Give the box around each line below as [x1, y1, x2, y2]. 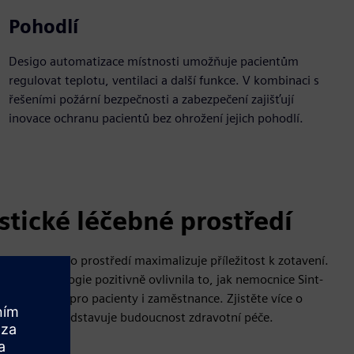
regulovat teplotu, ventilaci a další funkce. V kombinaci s [8, 73, 319, 88]
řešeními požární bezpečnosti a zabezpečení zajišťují [8, 92, 294, 107]
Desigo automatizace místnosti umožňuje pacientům [8, 54, 299, 69]
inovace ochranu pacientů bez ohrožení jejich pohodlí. [8, 111, 303, 126]
